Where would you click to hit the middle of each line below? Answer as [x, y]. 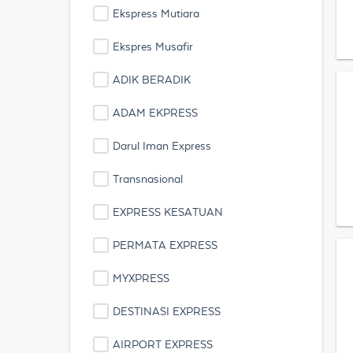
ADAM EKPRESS [155, 113]
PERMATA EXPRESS [165, 245]
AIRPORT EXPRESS [163, 344]
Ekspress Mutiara [156, 13]
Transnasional [148, 179]
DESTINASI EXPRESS [167, 311]
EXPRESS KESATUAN [168, 212]
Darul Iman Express [162, 146]
